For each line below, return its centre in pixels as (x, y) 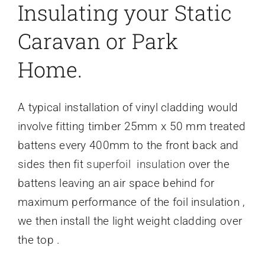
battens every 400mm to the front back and (128, 146)
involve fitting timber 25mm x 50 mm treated (132, 127)
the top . (39, 240)
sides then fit (50, 164)
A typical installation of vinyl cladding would (128, 108)
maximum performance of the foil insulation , (131, 202)
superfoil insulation (134, 164)
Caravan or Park (98, 41)
